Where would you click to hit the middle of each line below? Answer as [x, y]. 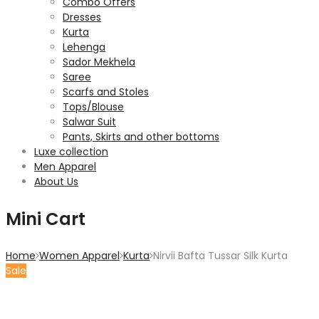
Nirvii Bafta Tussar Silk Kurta [220, 256]
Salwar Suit [89, 122]
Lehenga [84, 47]
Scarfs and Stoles [106, 92]
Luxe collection [71, 152]
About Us [56, 182]
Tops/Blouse [93, 107]
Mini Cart [46, 219]
